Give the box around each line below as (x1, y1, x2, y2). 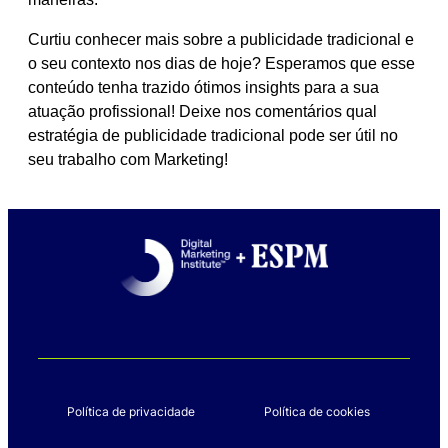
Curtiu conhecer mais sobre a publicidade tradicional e (28, 31, 414, 49)
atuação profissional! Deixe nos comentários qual (28, 103, 377, 121)
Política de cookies (264, 404, 370, 419)
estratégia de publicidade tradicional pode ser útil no (28, 127, 398, 145)
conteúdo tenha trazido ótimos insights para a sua (28, 79, 379, 97)
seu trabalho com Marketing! (28, 151, 228, 169)
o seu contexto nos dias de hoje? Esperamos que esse (28, 55, 415, 73)
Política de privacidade (67, 404, 195, 419)
